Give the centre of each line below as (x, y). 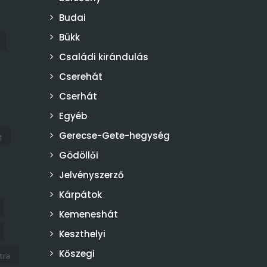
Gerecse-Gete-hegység (114, 136)
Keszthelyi (82, 234)
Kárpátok (80, 195)
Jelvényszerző (91, 175)
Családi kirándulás (103, 57)
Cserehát (80, 77)
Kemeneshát (88, 214)
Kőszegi (77, 254)
